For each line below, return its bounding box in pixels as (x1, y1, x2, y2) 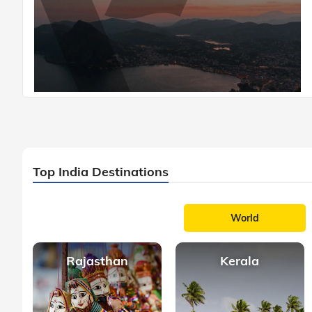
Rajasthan (65, 252, 128, 269)
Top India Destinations (33, 163, 169, 180)
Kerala (220, 252, 260, 269)
